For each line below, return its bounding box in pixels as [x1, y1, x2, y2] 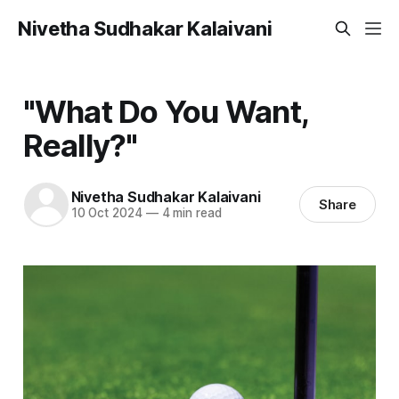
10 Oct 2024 [70, 206, 142, 221]
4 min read [158, 206, 222, 221]
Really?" [22, 126, 138, 164]
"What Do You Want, [22, 92, 309, 130]
